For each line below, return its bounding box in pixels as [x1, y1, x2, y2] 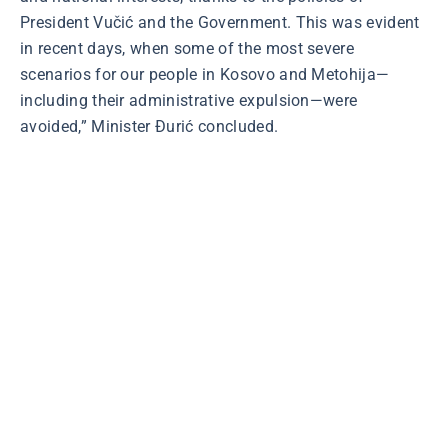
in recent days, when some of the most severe [20, 39, 355, 58]
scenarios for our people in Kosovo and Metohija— [20, 65, 390, 84]
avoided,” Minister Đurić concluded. [20, 117, 279, 136]
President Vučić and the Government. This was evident [20, 13, 420, 32]
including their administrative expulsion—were [20, 91, 358, 110]
